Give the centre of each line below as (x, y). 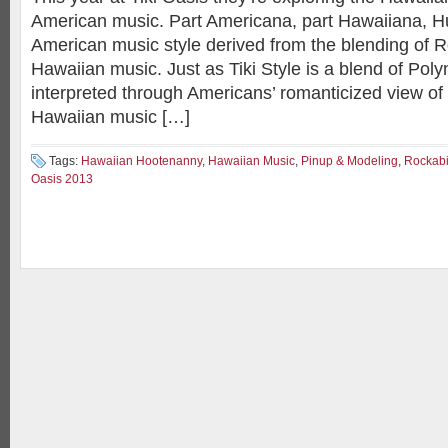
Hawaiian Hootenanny (141, 161)
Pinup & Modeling (349, 161)
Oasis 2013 (62, 179)
